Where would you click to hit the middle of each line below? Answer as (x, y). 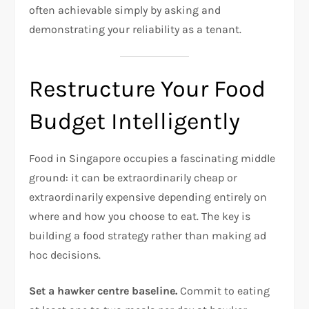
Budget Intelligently (135, 121)
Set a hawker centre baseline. (103, 290)
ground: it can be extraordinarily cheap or (133, 177)
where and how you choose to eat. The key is (140, 216)
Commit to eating (224, 290)
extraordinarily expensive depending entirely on (148, 197)
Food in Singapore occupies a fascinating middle (152, 158)
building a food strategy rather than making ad (148, 235)
